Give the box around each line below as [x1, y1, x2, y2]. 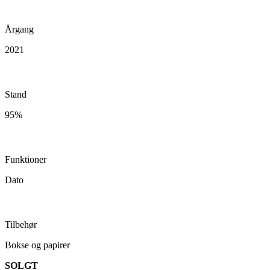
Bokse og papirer [5, 239, 70, 250]
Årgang [5, 24, 34, 34]
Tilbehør [5, 219, 37, 230]
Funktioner [5, 154, 46, 165]
